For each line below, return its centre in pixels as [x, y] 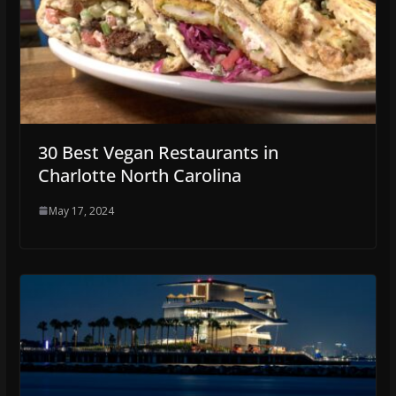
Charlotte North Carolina [139, 175]
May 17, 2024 [81, 210]
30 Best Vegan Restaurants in [158, 152]
